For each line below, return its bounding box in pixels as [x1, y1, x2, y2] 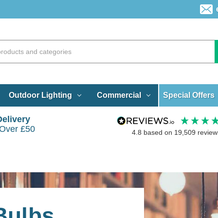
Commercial [96, 91, 141, 99]
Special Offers [163, 91, 215, 99]
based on [143, 128, 174, 137]
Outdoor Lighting [8, 91, 72, 99]
